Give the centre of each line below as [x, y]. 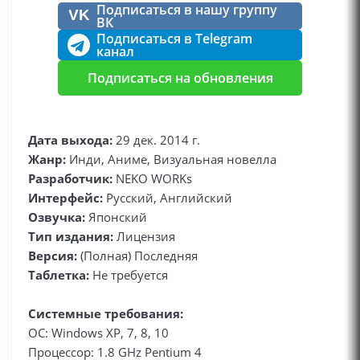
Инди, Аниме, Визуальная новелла [171, 159]
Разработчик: [70, 178]
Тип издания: [71, 236]
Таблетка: [59, 275]
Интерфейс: [65, 198]
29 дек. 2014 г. [158, 140]
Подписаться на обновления [180, 78]
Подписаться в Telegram [174, 39]
